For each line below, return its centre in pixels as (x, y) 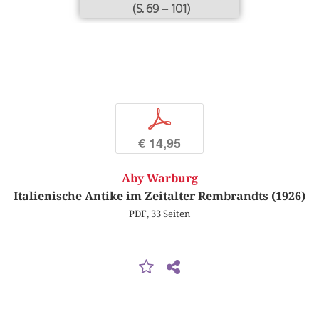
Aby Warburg (159, 179)
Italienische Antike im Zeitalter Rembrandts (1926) (159, 197)
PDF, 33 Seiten (159, 214)
